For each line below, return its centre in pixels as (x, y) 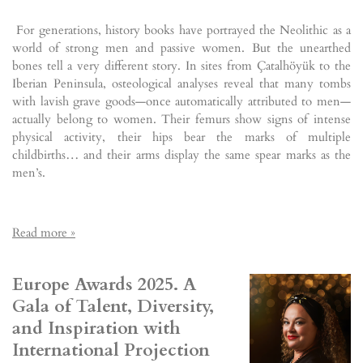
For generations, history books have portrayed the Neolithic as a (181, 30)
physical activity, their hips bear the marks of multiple (181, 137)
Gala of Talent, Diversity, (113, 306)
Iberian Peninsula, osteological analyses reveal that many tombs (181, 83)
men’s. (29, 172)
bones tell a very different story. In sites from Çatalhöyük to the (181, 65)
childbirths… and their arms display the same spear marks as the (181, 154)
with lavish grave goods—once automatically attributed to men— (181, 101)
